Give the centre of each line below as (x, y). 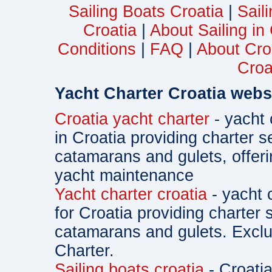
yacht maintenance (124, 175)
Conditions (97, 49)
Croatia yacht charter (132, 119)
